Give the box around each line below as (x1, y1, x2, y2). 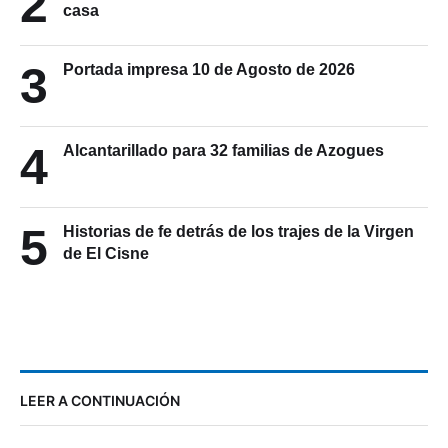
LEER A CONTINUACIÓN (20, 392, 180, 410)
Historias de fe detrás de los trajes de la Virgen (63, 223, 414, 241)
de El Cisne (63, 245, 149, 263)
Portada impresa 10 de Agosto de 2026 (63, 61, 355, 79)
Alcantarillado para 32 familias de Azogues (63, 142, 384, 160)
